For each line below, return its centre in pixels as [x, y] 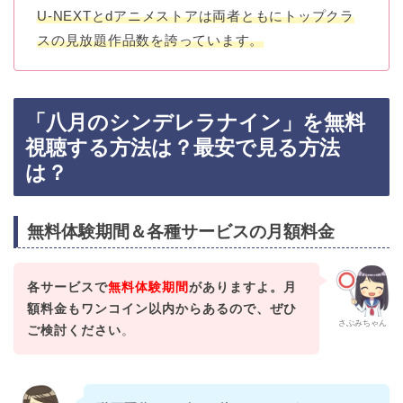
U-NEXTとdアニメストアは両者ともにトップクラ [196, 15]
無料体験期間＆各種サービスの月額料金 [181, 232]
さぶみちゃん [363, 323]
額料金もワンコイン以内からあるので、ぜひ [161, 309]
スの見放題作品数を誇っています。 [151, 40]
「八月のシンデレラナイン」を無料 [195, 122]
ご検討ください [74, 331]
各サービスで [67, 287]
